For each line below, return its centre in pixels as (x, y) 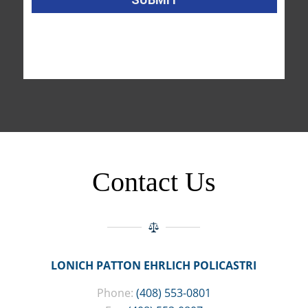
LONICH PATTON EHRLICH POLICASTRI (154, 266)
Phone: (116, 293)
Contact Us (154, 182)
